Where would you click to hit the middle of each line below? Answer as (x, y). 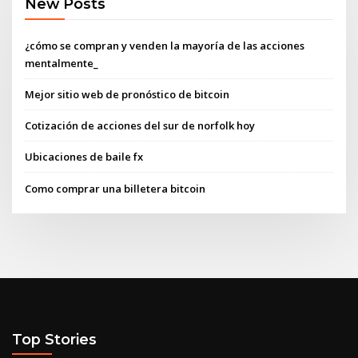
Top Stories (54, 340)
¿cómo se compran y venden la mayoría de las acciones (165, 45)
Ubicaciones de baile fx (84, 157)
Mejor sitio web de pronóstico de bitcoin (127, 94)
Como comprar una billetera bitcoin (115, 188)
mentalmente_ (62, 63)
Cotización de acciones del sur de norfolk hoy (140, 126)
